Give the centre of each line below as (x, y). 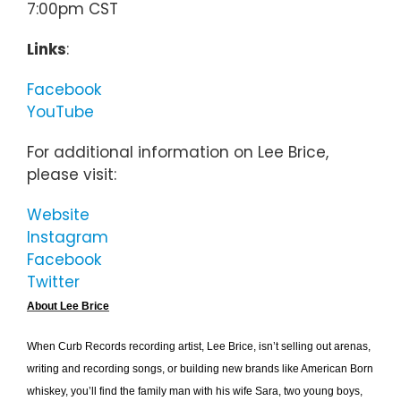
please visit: (72, 175)
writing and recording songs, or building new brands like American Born (200, 369)
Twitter (53, 282)
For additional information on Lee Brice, (178, 153)
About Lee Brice (68, 307)
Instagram (68, 238)
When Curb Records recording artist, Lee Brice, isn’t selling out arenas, (199, 347)
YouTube (60, 112)
